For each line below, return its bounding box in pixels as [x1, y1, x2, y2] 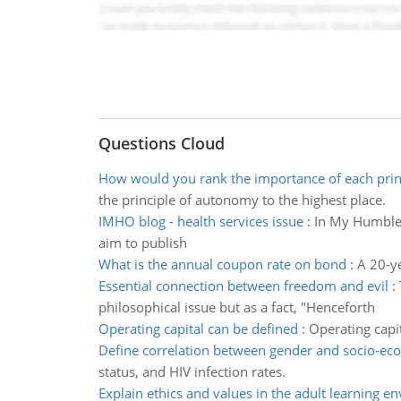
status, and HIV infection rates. [98, 363, 286, 380]
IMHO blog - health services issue [98, 212, 303, 230]
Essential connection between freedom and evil [98, 277, 388, 294]
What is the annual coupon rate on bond [98, 255, 346, 273]
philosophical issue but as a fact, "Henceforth [98, 298, 375, 316]
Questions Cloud [98, 132, 225, 154]
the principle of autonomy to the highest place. [98, 191, 386, 209]
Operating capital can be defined [98, 320, 298, 337]
